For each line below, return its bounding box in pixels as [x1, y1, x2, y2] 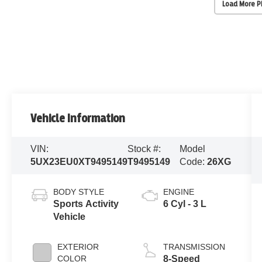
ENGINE [163, 187, 194, 197]
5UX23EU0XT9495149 [30, 157, 128, 167]
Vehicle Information [30, 112, 126, 125]
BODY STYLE [53, 187, 105, 197]
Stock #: [127, 144, 161, 154]
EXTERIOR [57, 242, 99, 252]
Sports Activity [53, 199, 119, 209]
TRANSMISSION [163, 242, 225, 252]
